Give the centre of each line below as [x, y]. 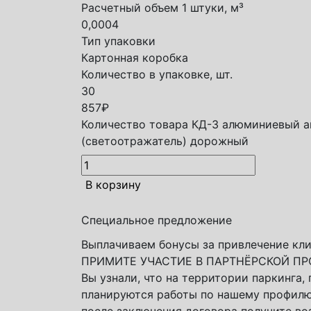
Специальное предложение [157, 220]
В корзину [113, 185]
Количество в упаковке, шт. [157, 74]
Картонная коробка [135, 58]
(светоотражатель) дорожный [165, 141]
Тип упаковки [118, 41]
